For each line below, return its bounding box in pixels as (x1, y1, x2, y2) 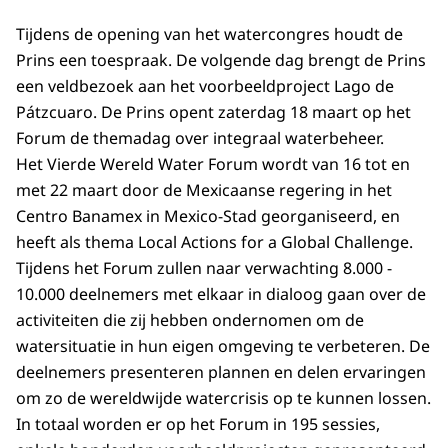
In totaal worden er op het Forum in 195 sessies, (16, 413, 380, 436)
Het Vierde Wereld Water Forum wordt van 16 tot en (16, 153, 410, 176)
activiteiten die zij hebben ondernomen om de (16, 309, 364, 332)
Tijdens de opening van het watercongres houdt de (16, 23, 403, 46)
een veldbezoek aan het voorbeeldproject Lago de (16, 75, 394, 98)
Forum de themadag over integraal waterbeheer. (16, 127, 384, 150)
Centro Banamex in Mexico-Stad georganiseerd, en (16, 205, 400, 228)
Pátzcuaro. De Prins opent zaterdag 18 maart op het (16, 101, 411, 124)
